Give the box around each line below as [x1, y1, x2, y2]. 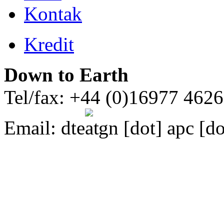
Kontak [24, 3, 82, 25]
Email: [4, 117, 61, 139]
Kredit [24, 33, 74, 55]
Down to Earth [4, 64, 128, 86]
